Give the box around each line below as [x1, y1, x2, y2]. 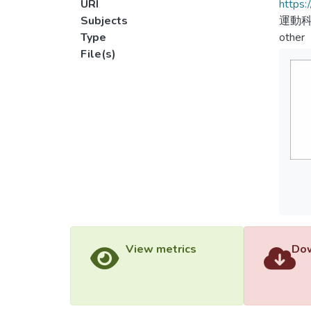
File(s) [81, 47, 116, 62]
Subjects [81, 13, 128, 28]
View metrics [125, 242, 196, 257]
